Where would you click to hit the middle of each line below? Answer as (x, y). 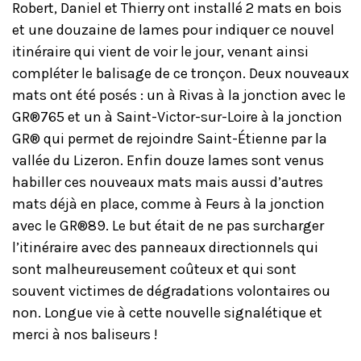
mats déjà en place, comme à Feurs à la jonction (168, 203)
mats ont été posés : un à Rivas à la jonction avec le (179, 95)
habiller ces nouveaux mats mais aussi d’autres (168, 182)
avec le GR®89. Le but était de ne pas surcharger (168, 225)
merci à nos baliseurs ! (85, 334)
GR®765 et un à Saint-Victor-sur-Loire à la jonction (177, 116)
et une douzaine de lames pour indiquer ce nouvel (173, 29)
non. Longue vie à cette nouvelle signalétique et (167, 312)
